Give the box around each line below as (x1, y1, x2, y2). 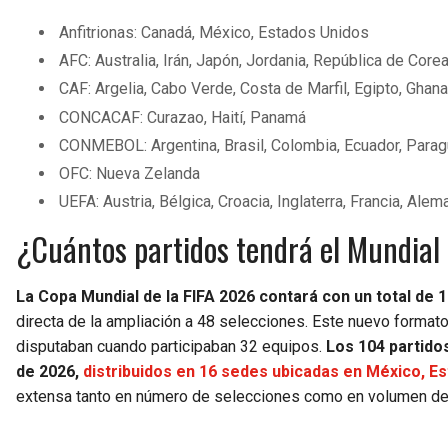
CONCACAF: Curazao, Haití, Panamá (59, 107, 307, 127)
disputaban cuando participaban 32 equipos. (16, 337, 326, 357)
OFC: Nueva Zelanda (59, 163, 201, 183)
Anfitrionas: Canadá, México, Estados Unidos (59, 22, 370, 42)
